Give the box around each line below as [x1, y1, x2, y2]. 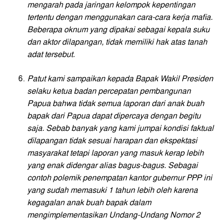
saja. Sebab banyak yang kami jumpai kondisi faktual [27, 124, 214, 133]
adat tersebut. [27, 51, 75, 59]
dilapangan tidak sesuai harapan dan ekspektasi [27, 137, 197, 145]
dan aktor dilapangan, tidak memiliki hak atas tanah [27, 38, 207, 47]
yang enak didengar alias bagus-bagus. [27, 162, 168, 170]
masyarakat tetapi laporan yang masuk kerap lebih [27, 149, 204, 158]
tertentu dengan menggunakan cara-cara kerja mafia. [27, 13, 213, 22]
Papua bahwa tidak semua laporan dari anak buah [27, 100, 204, 108]
